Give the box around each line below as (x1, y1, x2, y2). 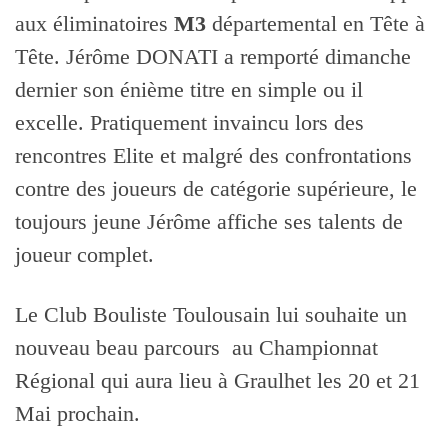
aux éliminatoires (15, 12, 174, 37)
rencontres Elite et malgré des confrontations (15, 144, 412, 169)
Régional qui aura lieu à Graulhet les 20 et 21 (15, 369, 420, 394)
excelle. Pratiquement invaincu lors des (15, 111, 364, 136)
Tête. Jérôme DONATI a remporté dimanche (15, 45, 411, 70)
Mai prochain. (15, 402, 140, 427)
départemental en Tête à (206, 12, 425, 37)
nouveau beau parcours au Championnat (15, 336, 378, 361)
